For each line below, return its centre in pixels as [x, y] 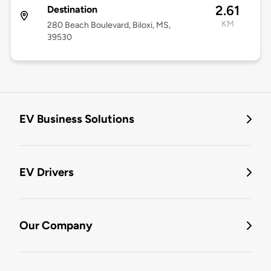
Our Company [56, 226]
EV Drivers [47, 172]
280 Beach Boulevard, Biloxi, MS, [109, 25]
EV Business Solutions [77, 119]
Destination [72, 10]
